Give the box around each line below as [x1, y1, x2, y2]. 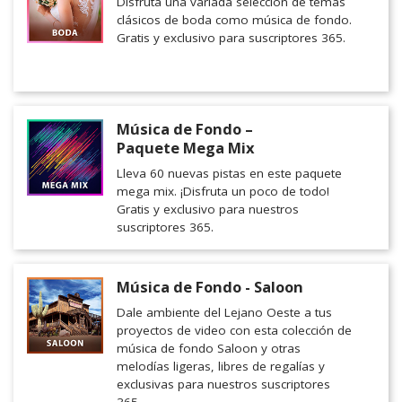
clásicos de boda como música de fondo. [117, 12, 352, 29]
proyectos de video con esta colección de [117, 322, 352, 339]
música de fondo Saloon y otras [117, 340, 301, 357]
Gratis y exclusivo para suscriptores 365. [117, 30, 345, 47]
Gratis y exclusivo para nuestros [117, 201, 299, 218]
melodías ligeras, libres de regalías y [117, 358, 325, 375]
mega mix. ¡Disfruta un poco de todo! [117, 183, 329, 200]
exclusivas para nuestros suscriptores [117, 376, 330, 393]
